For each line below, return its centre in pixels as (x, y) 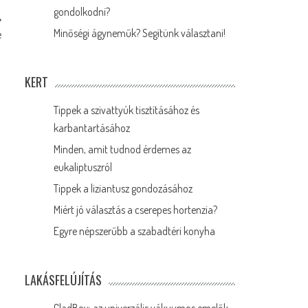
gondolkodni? (82, 12)
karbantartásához (92, 128)
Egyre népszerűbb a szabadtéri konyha (135, 231)
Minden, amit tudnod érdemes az (123, 149)
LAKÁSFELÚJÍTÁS (64, 280)
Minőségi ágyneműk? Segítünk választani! (140, 33)
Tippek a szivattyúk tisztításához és (127, 110)
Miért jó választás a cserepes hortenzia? (136, 210)
